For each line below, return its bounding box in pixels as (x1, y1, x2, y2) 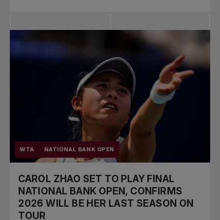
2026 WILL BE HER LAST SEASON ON (18, 197, 194, 210)
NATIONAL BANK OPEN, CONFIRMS (18, 185, 183, 197)
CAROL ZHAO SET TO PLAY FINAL (18, 173, 175, 185)
